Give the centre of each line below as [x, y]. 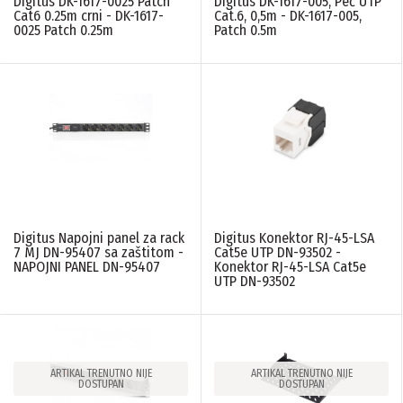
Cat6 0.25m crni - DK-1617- [89, 16]
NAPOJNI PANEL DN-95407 [87, 267]
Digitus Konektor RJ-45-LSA [294, 238]
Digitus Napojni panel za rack [99, 238]
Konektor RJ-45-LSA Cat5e [290, 267]
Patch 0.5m [246, 31]
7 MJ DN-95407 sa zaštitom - [99, 253]
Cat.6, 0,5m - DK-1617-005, [288, 16]
